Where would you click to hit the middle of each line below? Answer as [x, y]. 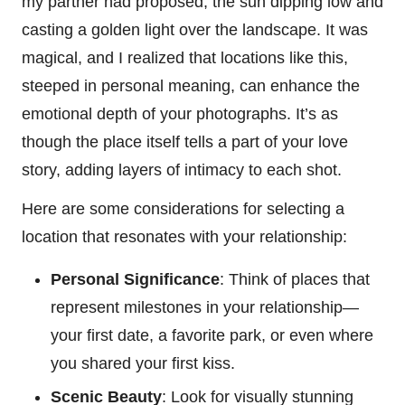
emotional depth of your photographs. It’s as [180, 114]
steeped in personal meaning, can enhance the [191, 86]
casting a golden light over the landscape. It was [195, 30]
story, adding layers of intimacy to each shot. [182, 170]
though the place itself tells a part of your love [185, 142]
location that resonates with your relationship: [184, 237]
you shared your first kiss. [143, 364]
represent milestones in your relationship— [205, 308]
